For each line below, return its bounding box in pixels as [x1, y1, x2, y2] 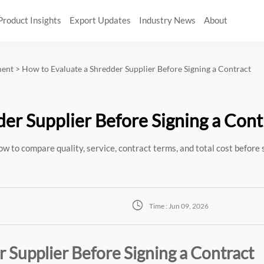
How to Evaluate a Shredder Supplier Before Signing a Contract [22, 64, 252, 74]
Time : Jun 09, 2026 [148, 202, 209, 211]
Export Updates [69, 15, 131, 26]
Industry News [139, 15, 196, 26]
